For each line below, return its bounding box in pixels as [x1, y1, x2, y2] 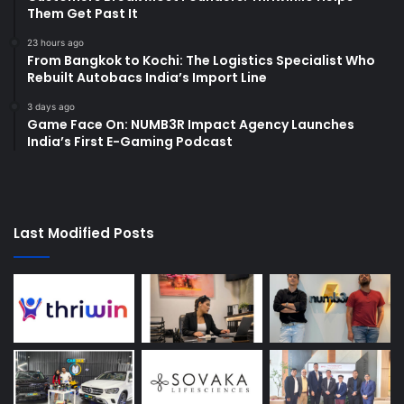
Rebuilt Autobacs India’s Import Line [27, 69, 267, 87]
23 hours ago [27, 37, 84, 49]
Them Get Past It [27, 5, 138, 23]
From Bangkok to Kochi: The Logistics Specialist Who [27, 51, 375, 70]
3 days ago [27, 101, 75, 113]
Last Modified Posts [14, 224, 154, 243]
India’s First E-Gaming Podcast [27, 133, 233, 151]
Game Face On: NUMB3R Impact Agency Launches [27, 115, 354, 134]
